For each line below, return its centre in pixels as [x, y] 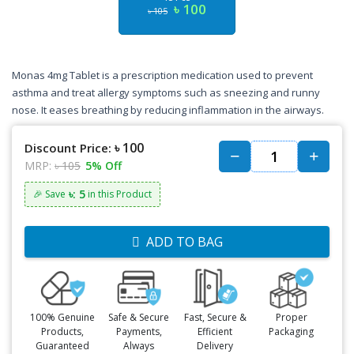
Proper [291, 317]
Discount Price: [68, 148]
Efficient [215, 331]
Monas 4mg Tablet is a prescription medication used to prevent [162, 75]
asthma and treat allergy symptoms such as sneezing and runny [166, 92]
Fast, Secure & [215, 317]
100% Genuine [63, 317]
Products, [63, 331]
